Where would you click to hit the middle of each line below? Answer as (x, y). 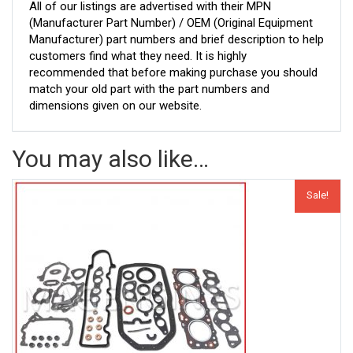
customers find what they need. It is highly (138, 56)
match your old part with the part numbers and (149, 89)
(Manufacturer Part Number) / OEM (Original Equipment (171, 22)
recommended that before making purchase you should (173, 72)
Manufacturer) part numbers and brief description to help (176, 39)
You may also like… (110, 158)
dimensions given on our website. (115, 105)
